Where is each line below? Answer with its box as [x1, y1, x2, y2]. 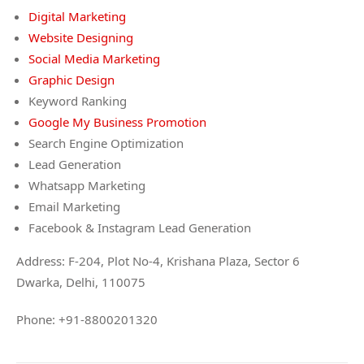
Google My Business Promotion [28, 114, 206, 130]
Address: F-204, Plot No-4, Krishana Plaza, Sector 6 [16, 253, 300, 269]
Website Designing [28, 29, 133, 45]
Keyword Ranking [28, 93, 127, 109]
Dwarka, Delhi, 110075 [16, 274, 145, 290]
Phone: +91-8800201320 [16, 311, 158, 327]
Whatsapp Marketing [28, 177, 145, 193]
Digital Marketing [28, 8, 126, 24]
